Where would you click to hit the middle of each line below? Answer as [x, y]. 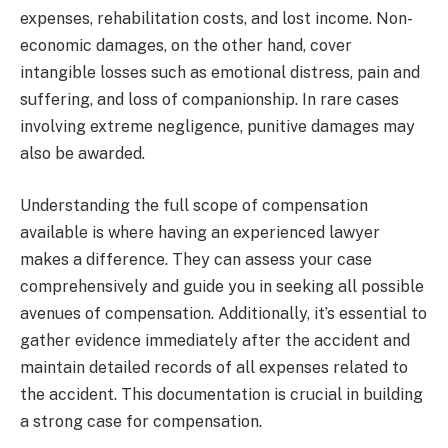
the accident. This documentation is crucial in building [221, 394]
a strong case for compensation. [141, 421]
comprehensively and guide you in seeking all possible [222, 286]
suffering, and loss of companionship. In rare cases [209, 99]
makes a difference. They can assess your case [196, 259]
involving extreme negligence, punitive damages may [217, 126]
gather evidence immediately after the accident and [215, 340]
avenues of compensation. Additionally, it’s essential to [223, 313]
